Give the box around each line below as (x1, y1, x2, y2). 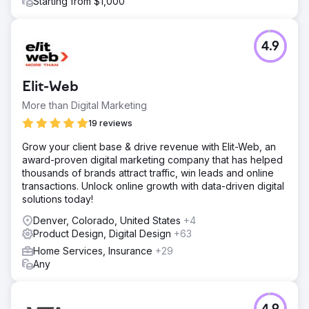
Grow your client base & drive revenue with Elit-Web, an (22, 141, 277, 152)
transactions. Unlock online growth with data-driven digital (22, 180, 284, 192)
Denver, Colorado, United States (33, 215, 183, 226)
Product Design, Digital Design (33, 228, 174, 239)
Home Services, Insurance (33, 245, 155, 257)
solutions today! (22, 193, 93, 205)
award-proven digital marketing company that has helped (22, 154, 283, 166)
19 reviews (88, 118, 132, 128)
